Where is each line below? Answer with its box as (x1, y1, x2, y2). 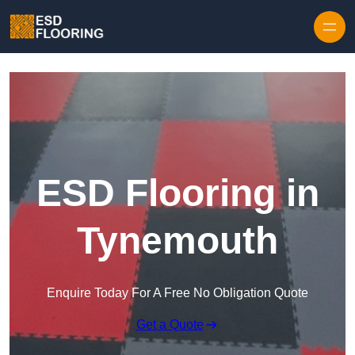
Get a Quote (136, 318, 204, 332)
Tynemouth (77, 219, 278, 262)
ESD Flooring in (36, 172, 319, 215)
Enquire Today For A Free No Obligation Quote (47, 286, 308, 300)
